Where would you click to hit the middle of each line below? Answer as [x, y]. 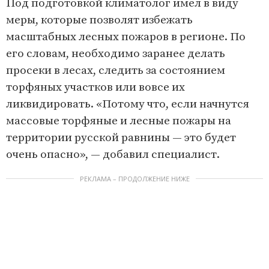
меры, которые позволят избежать [99, 20]
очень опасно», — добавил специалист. [113, 154]
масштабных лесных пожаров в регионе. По [126, 37]
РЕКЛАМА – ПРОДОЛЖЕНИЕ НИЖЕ [134, 178]
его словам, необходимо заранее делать [116, 53]
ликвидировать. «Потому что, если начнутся [128, 104]
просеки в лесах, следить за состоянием [116, 70]
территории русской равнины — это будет [121, 138]
